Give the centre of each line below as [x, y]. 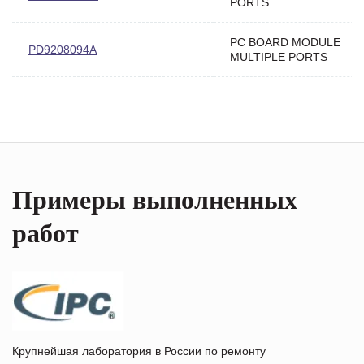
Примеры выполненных [155, 199]
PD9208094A [63, 49]
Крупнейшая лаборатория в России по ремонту [139, 351]
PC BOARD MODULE [285, 42]
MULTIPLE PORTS [279, 56]
